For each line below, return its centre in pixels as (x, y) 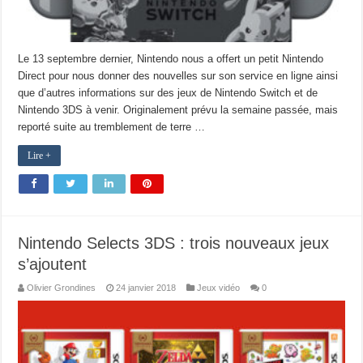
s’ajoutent (53, 265)
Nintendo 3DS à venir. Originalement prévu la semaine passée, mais (178, 110)
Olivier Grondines (62, 288)
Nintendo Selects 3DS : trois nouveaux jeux (174, 243)
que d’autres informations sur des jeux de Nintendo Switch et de (168, 93)
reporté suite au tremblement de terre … (112, 127)
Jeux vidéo (219, 288)
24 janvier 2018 (146, 288)
